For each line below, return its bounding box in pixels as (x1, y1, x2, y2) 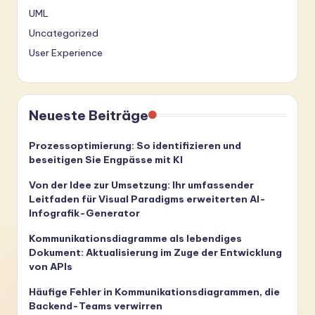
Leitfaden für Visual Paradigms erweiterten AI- (29, 193, 266, 206)
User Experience (29, 46, 103, 60)
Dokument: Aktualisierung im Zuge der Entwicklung (29, 246, 282, 259)
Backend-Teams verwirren (29, 300, 162, 313)
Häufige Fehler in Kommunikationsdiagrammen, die (29, 285, 280, 299)
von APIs (29, 260, 72, 274)
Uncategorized (29, 27, 98, 40)
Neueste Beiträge (29, 107, 148, 124)
